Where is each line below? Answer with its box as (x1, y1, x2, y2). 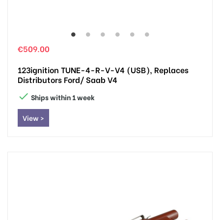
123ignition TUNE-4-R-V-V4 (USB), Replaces (18, 63, 189, 75)
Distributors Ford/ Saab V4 (18, 73, 117, 85)
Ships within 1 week (29, 91, 95, 102)
